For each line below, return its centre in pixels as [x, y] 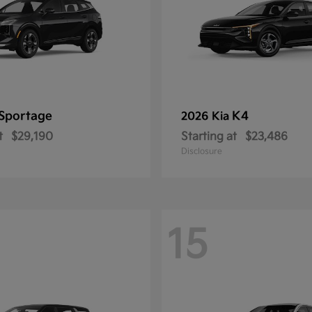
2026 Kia [206, 117]
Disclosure [202, 151]
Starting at [209, 137]
